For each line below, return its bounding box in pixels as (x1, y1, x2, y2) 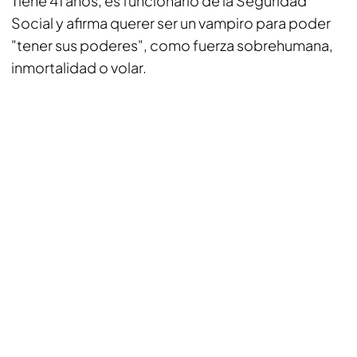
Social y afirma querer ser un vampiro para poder (11, 14, 331, 32)
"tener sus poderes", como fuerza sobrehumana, (11, 36, 333, 54)
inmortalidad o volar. (11, 58, 147, 76)
